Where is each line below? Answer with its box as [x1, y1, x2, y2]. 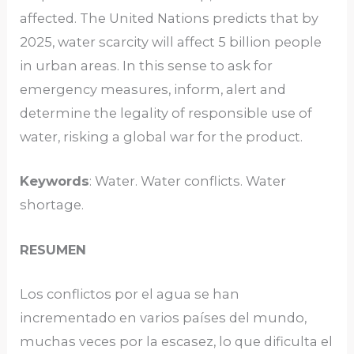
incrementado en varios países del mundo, [20, 309, 307, 326]
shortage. [20, 197, 85, 213]
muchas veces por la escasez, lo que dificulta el [20, 333, 333, 349]
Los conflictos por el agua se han [20, 285, 240, 302]
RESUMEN [20, 241, 87, 258]
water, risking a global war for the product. [20, 129, 303, 145]
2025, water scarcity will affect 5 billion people [20, 34, 322, 51]
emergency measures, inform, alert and [20, 81, 287, 98]
